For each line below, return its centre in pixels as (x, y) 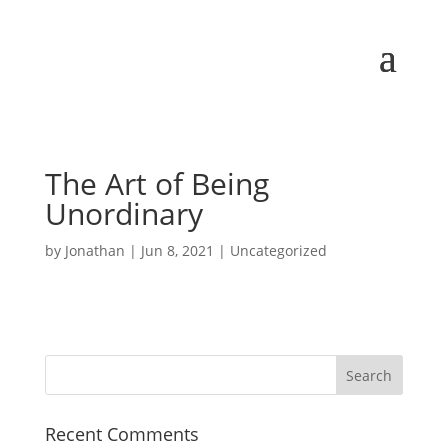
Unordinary (123, 214)
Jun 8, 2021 (177, 251)
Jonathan (94, 251)
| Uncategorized (270, 251)
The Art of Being (156, 184)
